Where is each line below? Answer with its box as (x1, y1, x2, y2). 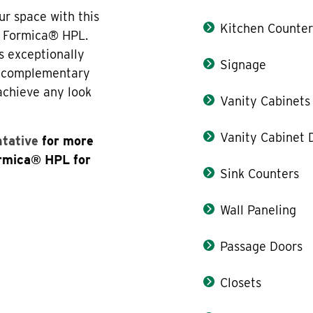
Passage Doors (220, 238, 303, 254)
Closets (220, 275, 262, 290)
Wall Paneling (220, 202, 297, 217)
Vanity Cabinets (220, 93, 311, 108)
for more (38, 133, 94, 148)
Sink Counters (220, 166, 300, 181)
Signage (220, 57, 267, 72)
